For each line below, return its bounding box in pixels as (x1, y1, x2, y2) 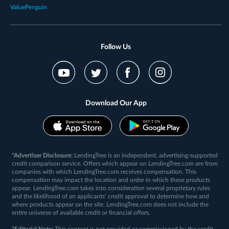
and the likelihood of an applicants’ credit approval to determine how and (12, 193, 210, 199)
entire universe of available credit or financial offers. (12, 209, 151, 216)
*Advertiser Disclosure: (12, 152, 73, 158)
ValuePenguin (10, 4, 47, 10)
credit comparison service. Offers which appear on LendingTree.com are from (12, 160, 218, 167)
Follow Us (101, 43, 131, 51)
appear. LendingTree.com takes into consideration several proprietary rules (12, 185, 211, 191)
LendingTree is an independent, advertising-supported (73, 152, 218, 158)
